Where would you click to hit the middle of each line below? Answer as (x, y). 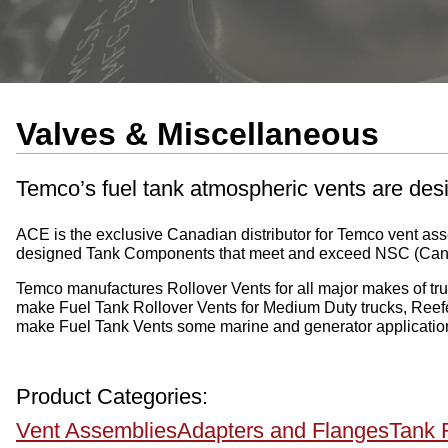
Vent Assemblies (96, 430)
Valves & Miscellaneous (197, 134)
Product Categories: (112, 396)
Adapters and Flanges (283, 430)
